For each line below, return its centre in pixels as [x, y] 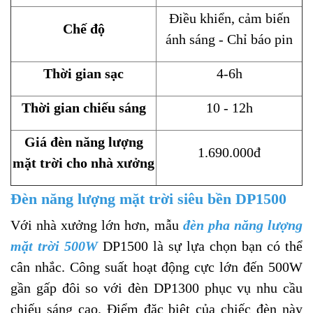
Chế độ [83, 28]
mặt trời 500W [54, 246]
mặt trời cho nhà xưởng [83, 162]
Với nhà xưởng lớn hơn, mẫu [97, 225]
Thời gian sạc [83, 73]
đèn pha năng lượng [243, 225]
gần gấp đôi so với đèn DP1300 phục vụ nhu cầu [156, 287]
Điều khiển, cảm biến [229, 18]
